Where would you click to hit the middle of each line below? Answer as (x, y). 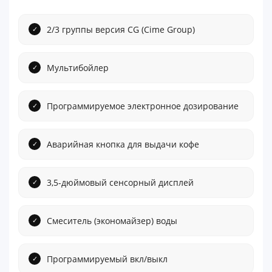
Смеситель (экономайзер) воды (112, 220)
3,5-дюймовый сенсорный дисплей (120, 182)
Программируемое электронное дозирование (143, 106)
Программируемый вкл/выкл (107, 259)
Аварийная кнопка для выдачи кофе (123, 144)
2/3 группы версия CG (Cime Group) (121, 29)
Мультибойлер (78, 67)
